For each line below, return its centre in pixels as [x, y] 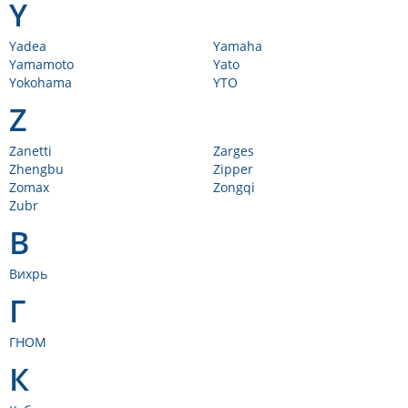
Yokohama [41, 82]
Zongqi [234, 187]
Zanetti [31, 151]
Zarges [234, 151]
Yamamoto [41, 64]
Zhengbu [36, 169]
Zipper [233, 169]
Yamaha [238, 46]
